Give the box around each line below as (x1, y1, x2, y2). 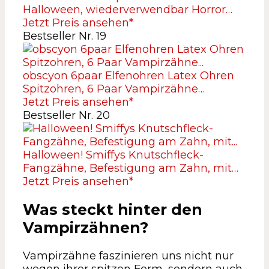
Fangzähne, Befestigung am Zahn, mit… (23, 162, 238, 175)
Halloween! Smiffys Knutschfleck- (23, 148, 204, 162)
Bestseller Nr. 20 (23, 109, 110, 122)
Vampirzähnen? (23, 218, 148, 237)
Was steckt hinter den (23, 200, 202, 219)
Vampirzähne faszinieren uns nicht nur (23, 249, 234, 262)
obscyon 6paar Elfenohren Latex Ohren (23, 69, 234, 82)
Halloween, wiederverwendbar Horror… (23, 3, 232, 16)
